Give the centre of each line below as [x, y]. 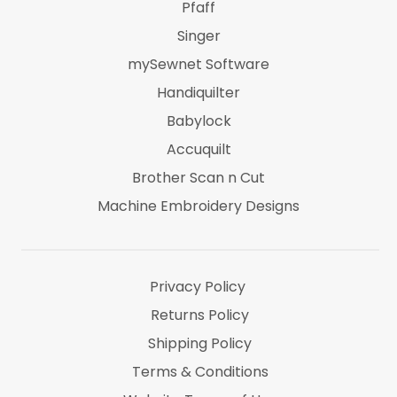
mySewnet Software [198, 64]
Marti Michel [198, 234]
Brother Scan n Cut [198, 178]
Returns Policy [200, 315]
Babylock [198, 121]
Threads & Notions [198, 263]
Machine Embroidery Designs [198, 206]
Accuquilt [198, 149]
